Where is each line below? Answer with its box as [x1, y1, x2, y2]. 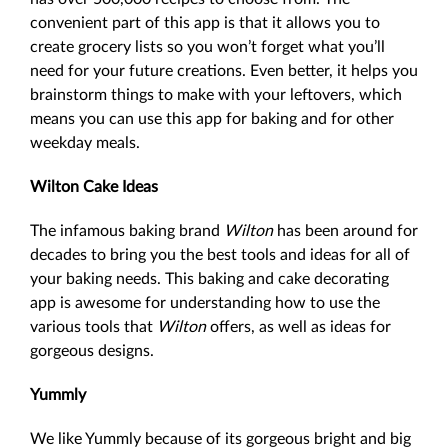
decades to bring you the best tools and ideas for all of [30, 247, 410, 263]
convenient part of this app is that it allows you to [30, 15, 380, 31]
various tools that [30, 319, 157, 335]
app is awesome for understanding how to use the [30, 295, 380, 311]
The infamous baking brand [30, 223, 224, 239]
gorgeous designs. [30, 343, 154, 359]
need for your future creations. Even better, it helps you [30, 63, 418, 79]
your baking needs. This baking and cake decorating [30, 271, 389, 287]
